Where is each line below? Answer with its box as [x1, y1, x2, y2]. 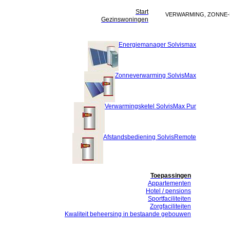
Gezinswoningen [101, 16, 148, 23]
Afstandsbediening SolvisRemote [103, 133, 196, 141]
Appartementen [148, 180, 191, 187]
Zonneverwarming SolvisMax [115, 72, 196, 79]
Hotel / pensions [146, 187, 191, 195]
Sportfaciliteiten [148, 195, 191, 202]
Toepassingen [150, 172, 191, 179]
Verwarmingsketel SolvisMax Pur [105, 103, 196, 110]
